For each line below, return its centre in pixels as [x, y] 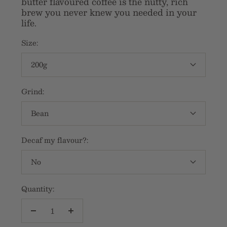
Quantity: [38, 188]
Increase [86, 216]
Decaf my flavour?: [55, 140]
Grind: [33, 91]
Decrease [49, 216]
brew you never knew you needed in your [109, 12]
